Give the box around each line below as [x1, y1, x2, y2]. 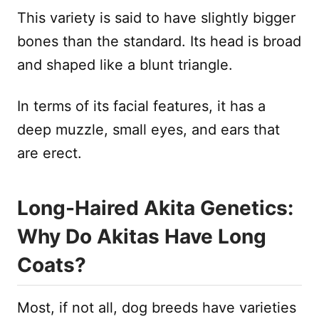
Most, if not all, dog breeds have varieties [17, 299, 296, 317]
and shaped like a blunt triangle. [17, 56, 237, 74]
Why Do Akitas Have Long [17, 224, 266, 249]
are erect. [17, 145, 86, 162]
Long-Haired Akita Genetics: [17, 196, 293, 221]
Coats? [17, 253, 86, 278]
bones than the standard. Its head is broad [17, 33, 301, 51]
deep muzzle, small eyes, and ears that [17, 121, 280, 139]
